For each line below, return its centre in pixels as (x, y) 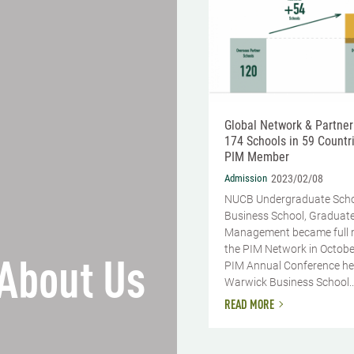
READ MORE (249, 305)
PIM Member (257, 157)
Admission (246, 178)
